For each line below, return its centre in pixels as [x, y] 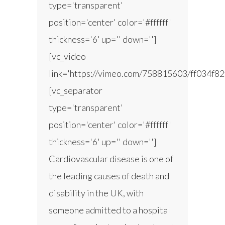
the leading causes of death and [109, 176]
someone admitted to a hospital [109, 210]
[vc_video [67, 57]
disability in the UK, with [96, 193]
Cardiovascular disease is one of [111, 159]
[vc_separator [76, 91]
